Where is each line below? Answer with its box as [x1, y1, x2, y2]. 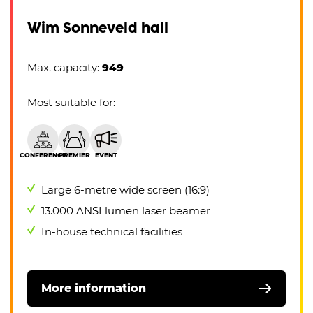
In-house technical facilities [41, 225, 182, 239]
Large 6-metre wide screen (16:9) [41, 183, 210, 197]
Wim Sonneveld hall [27, 20, 168, 37]
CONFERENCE [20, 151, 66, 159]
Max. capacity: [27, 61, 102, 75]
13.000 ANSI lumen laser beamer [41, 204, 210, 218]
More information [41, 282, 146, 296]
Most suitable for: [27, 96, 115, 110]
